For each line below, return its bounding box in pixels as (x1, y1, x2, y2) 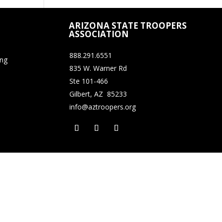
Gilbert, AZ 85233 (69, 89, 127, 99)
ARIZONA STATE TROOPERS (68, 19, 187, 31)
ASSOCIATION (68, 28, 129, 40)
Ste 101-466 (69, 76, 108, 86)
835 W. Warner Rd (69, 63, 127, 73)
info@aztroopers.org (69, 102, 136, 111)
